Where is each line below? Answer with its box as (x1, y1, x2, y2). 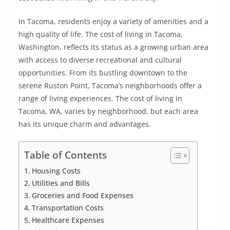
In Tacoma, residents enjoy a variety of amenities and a (18, 16, 208, 27)
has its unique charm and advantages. (18, 119, 151, 129)
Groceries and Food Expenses (31, 190, 133, 201)
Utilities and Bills (31, 178, 90, 188)
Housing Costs (31, 166, 81, 176)
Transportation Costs (31, 203, 104, 213)
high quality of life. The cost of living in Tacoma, (18, 29, 183, 40)
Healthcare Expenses (31, 215, 104, 225)
